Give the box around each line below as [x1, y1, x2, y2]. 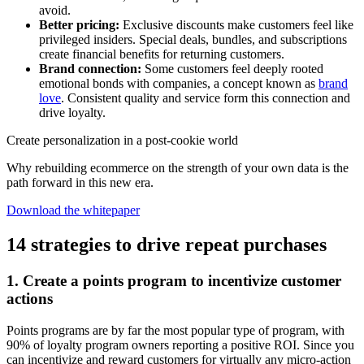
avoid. [39, 3, 71, 18]
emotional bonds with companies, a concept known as [39, 76, 318, 91]
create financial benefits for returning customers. [39, 47, 284, 62]
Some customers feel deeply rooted [145, 62, 323, 76]
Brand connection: [39, 62, 145, 76]
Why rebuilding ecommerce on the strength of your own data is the [6, 161, 349, 175]
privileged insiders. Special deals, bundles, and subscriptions [39, 32, 347, 47]
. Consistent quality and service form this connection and [61, 91, 350, 106]
